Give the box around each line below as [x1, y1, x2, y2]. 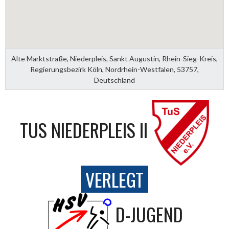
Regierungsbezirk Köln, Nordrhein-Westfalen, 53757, [30, 65, 199, 74]
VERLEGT [85, 166, 144, 193]
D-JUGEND [116, 200, 183, 228]
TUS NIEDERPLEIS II [20, 116, 148, 144]
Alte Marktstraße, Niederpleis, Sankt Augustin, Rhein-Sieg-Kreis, [11, 54, 218, 63]
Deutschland [94, 76, 135, 85]
